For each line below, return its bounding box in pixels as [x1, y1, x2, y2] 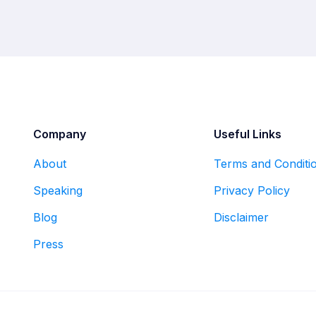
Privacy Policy [213, 183, 290, 197]
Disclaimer [213, 210, 269, 224]
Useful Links [213, 127, 281, 141]
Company [33, 127, 86, 141]
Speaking [33, 183, 83, 197]
